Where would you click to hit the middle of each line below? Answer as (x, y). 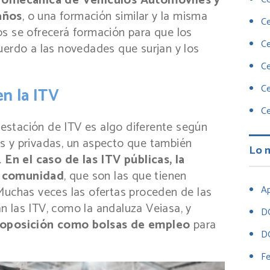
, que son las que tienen (125, 177)
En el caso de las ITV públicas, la (95, 160)
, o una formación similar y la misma (115, 16)
